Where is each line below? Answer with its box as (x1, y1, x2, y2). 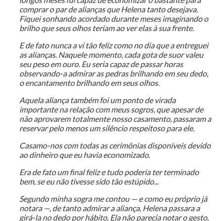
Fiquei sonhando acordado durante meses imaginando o (19, 14, 208, 24)
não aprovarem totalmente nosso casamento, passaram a (19, 114, 211, 124)
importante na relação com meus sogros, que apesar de (19, 105, 203, 114)
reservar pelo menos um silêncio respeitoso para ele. (19, 123, 194, 133)
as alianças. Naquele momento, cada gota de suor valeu (19, 50, 203, 60)
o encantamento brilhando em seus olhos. (19, 78, 159, 88)
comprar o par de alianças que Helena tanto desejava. (19, 4, 198, 14)
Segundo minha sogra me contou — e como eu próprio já (19, 194, 207, 204)
